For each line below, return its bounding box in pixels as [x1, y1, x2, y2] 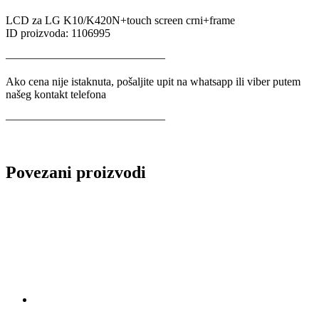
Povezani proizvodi [6, 163, 146, 182]
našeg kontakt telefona [6, 88, 106, 100]
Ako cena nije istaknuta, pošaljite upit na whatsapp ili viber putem [6, 75, 300, 88]
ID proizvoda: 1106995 [6, 26, 110, 39]
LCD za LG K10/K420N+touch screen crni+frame [6, 14, 235, 26]
